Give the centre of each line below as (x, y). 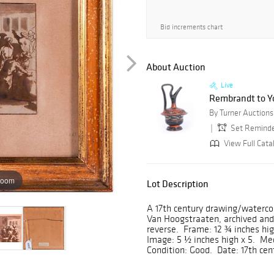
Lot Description (178, 184)
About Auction (176, 67)
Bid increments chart (191, 27)
